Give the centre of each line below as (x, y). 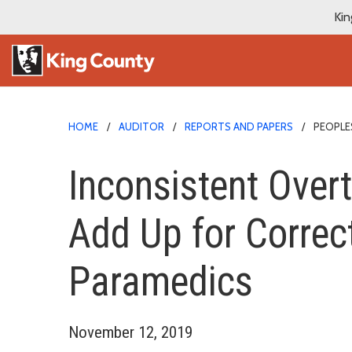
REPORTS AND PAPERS (239, 126)
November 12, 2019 (130, 332)
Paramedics (161, 281)
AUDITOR (141, 126)
